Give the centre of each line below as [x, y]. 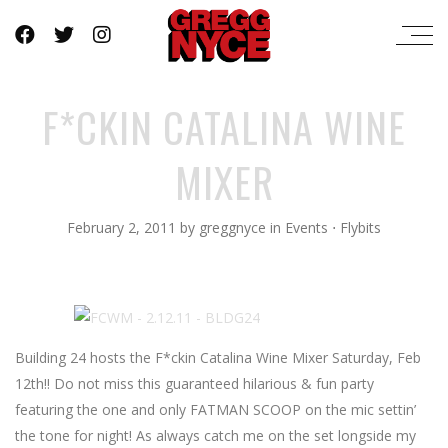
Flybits [360, 227]
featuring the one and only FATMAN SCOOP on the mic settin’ [215, 409]
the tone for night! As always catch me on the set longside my [215, 435]
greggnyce [234, 227]
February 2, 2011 [121, 227]
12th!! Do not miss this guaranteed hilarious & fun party [194, 383]
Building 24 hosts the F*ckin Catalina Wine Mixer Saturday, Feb [218, 357]
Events [306, 227]
